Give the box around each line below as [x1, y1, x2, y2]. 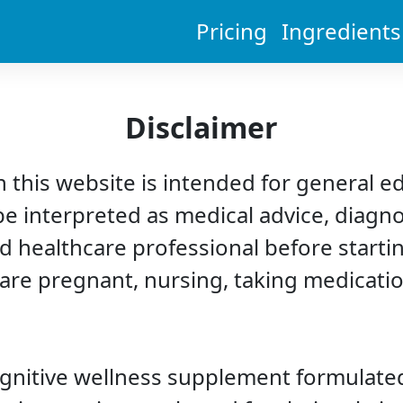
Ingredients [282, 16, 401, 46]
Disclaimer [125, 108, 278, 147]
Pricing [196, 16, 267, 46]
